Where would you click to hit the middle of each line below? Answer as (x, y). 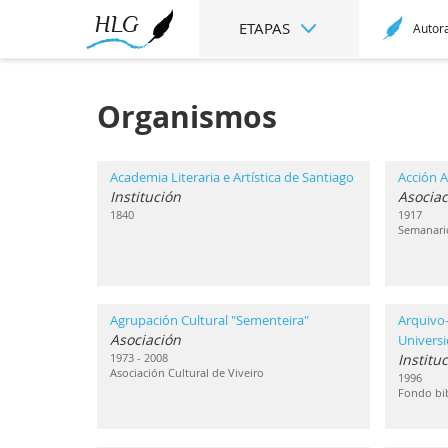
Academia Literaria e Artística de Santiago (232, 177)
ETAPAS (267, 28)
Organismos (187, 116)
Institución (145, 196)
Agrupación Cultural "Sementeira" (209, 320)
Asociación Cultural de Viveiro (187, 372)
